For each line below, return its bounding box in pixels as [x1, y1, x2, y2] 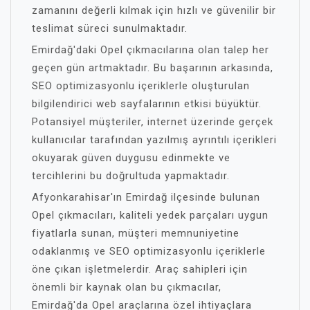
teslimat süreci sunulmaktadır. [32, 21, 188, 35]
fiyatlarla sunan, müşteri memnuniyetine [32, 226, 239, 239]
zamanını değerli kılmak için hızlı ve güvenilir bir [32, 3, 276, 17]
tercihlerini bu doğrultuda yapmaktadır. [32, 169, 230, 182]
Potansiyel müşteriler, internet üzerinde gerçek [32, 115, 273, 128]
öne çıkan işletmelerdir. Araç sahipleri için [32, 262, 248, 275]
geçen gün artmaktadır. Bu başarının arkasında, [32, 61, 273, 74]
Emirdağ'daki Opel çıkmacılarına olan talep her [32, 43, 269, 56]
